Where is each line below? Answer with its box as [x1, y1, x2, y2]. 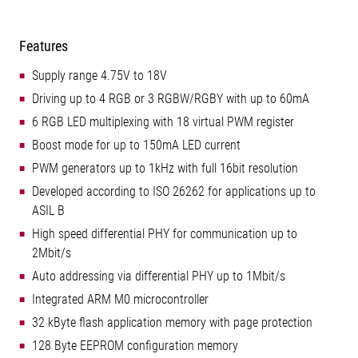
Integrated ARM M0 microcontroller [32, 292, 209, 307]
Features [19, 38, 68, 54]
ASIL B [32, 203, 65, 218]
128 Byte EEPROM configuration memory [32, 338, 238, 353]
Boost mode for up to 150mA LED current [32, 137, 241, 153]
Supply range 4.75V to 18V [32, 68, 167, 83]
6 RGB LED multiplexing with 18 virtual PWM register [32, 114, 294, 129]
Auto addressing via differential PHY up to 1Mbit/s [32, 268, 285, 284]
